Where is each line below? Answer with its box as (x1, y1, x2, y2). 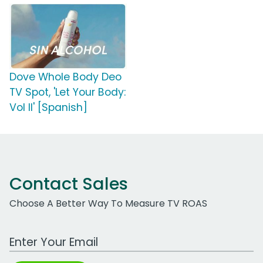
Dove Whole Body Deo (9, 70, 122, 85)
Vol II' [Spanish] (9, 100, 87, 115)
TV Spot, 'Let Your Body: (9, 85, 126, 100)
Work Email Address (9, 229, 100, 243)
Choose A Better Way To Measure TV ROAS (9, 197, 207, 211)
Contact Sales (9, 172, 128, 196)
